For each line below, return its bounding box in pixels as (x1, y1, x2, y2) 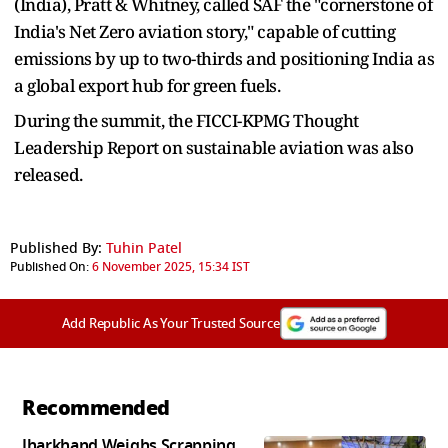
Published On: (10, 257, 89, 276)
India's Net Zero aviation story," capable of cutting (14, 19, 395, 43)
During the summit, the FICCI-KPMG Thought (14, 108, 359, 132)
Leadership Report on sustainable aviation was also (14, 135, 413, 159)
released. (14, 162, 83, 186)
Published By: (10, 237, 102, 259)
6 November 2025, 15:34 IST (92, 257, 250, 276)
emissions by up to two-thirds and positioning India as (14, 46, 434, 70)
